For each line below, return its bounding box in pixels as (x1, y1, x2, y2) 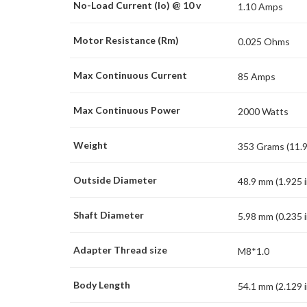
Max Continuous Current (73, 69, 187, 81)
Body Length (73, 278, 130, 291)
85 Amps (238, 70, 275, 82)
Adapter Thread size (73, 243, 167, 256)
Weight (73, 138, 108, 151)
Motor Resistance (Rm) (73, 34, 179, 46)
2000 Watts (238, 105, 288, 117)
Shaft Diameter (73, 208, 144, 221)
